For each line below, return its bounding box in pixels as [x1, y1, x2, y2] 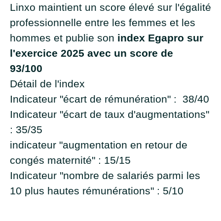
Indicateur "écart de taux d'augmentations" [10, 109, 209, 120]
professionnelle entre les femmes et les [10, 17, 195, 28]
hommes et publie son [10, 32, 117, 43]
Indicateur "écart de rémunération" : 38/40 [10, 93, 209, 105]
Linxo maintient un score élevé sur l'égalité [10, 1, 211, 13]
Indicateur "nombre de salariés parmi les [10, 170, 200, 181]
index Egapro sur [117, 32, 203, 43]
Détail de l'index [10, 78, 85, 89]
